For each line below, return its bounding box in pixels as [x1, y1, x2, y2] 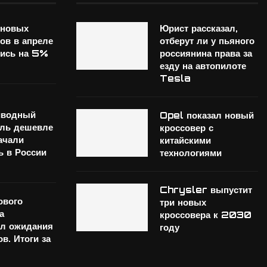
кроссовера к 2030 [159, 209, 252, 221]
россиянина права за [159, 47, 252, 59]
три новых [159, 196, 206, 208]
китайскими [159, 134, 211, 146]
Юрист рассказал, [159, 22, 238, 34]
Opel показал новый [159, 109, 254, 121]
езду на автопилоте [159, 60, 246, 72]
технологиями [159, 147, 222, 159]
